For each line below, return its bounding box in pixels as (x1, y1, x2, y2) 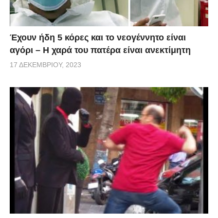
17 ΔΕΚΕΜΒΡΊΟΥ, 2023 (10, 61, 81, 69)
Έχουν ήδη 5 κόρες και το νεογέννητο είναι (10, 33, 186, 43)
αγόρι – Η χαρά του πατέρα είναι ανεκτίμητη (10, 45, 191, 55)
